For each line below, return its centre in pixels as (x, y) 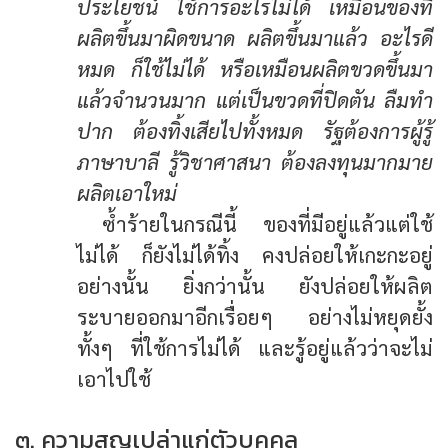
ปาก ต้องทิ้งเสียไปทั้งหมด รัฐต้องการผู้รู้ (255, 130)
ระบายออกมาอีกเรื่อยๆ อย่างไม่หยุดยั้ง (255, 316)
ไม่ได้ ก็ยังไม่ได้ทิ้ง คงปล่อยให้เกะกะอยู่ (255, 254)
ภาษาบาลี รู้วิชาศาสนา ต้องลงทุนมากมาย (255, 161)
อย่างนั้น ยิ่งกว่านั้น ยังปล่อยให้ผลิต (255, 285)
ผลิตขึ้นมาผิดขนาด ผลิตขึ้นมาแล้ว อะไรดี (255, 37)
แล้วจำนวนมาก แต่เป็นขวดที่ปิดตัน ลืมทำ (255, 99)
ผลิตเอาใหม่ (127, 192)
